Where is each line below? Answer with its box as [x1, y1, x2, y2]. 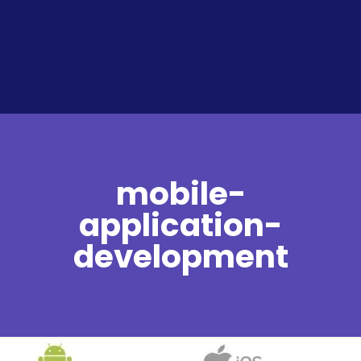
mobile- [115, 172, 246, 216]
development [73, 234, 288, 279]
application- [79, 203, 282, 247]
